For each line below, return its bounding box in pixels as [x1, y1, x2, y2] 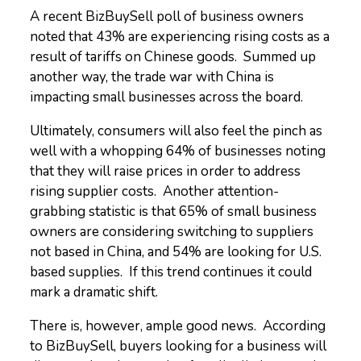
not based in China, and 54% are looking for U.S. [30, 243, 322, 262]
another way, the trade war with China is [30, 68, 275, 87]
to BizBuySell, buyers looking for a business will [30, 337, 327, 356]
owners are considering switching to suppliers [30, 222, 314, 242]
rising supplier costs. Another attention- [30, 182, 280, 201]
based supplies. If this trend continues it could [30, 263, 313, 282]
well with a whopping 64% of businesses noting [30, 142, 326, 161]
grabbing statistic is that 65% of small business [30, 202, 317, 222]
